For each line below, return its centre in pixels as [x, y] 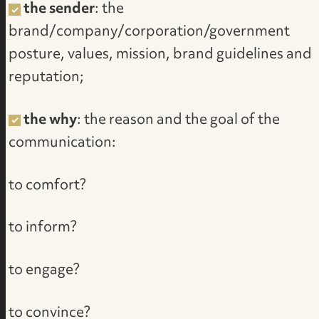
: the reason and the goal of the [178, 120]
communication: [63, 143]
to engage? [45, 271]
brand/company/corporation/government [150, 32]
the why [50, 120]
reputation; [47, 77]
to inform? [43, 228]
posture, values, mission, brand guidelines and [161, 54]
